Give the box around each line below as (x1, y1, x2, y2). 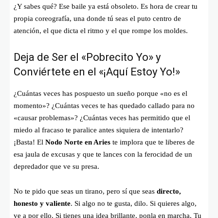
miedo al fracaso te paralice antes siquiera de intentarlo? (14, 126, 183, 134)
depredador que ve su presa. (14, 163, 99, 171)
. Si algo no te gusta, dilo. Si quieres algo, (71, 200, 197, 208)
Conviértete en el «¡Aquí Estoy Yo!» (14, 66, 180, 78)
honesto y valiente (14, 200, 71, 208)
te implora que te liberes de (110, 138, 195, 146)
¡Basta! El (14, 138, 45, 146)
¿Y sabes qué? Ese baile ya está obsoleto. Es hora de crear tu (14, 2, 198, 11)
